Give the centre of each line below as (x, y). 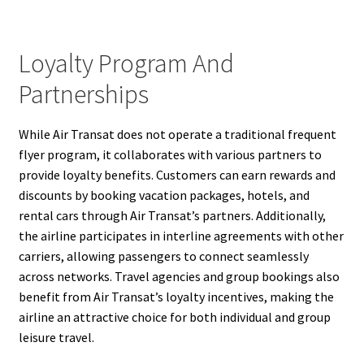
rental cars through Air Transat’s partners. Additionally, (172, 215)
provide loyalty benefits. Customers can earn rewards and (177, 174)
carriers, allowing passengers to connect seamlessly (163, 256)
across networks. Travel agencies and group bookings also (179, 276)
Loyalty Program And (126, 64)
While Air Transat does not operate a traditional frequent (177, 134)
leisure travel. (56, 337)
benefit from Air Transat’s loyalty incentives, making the (176, 296)
